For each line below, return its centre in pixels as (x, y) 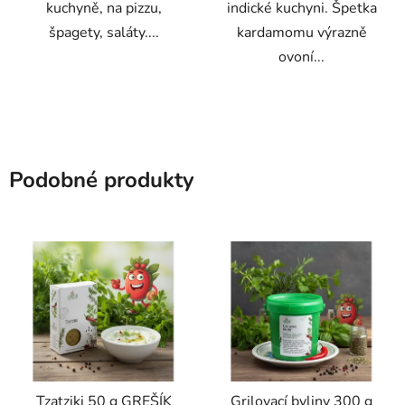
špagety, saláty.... (104, 32)
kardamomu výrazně (301, 32)
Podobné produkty (102, 179)
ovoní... (301, 57)
